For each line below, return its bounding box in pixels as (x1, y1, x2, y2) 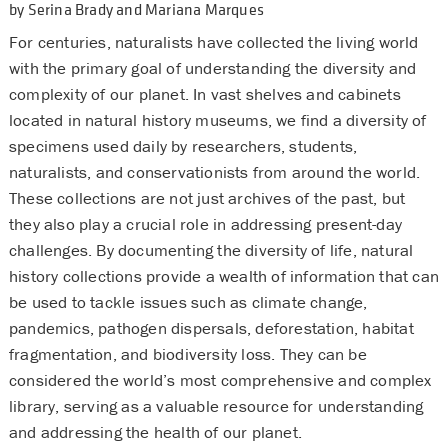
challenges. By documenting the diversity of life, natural (8, 239, 414, 262)
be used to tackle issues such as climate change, (8, 291, 368, 314)
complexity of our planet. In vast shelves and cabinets (8, 83, 401, 106)
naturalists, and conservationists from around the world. (8, 161, 421, 184)
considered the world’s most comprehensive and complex (8, 369, 432, 392)
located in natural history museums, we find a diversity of (8, 109, 427, 132)
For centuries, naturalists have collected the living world (8, 31, 419, 54)
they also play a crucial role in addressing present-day (8, 213, 402, 236)
